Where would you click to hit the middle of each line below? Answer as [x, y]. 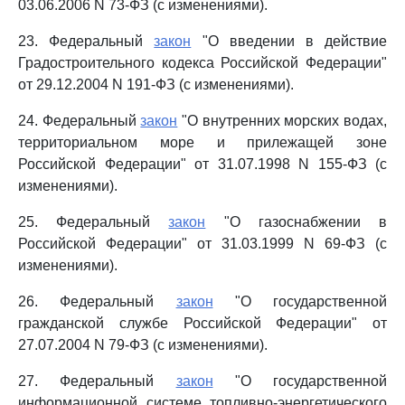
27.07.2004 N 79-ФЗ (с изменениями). [143, 345]
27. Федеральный [97, 381]
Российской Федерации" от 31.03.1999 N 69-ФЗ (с [202, 244]
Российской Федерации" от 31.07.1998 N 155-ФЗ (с [202, 164]
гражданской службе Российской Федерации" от [202, 323]
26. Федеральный [97, 301]
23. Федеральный [86, 41]
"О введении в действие [289, 41]
